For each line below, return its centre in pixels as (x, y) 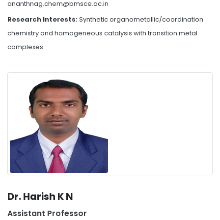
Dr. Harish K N (40, 197)
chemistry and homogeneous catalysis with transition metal (102, 33)
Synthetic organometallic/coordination (141, 19)
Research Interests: (43, 19)
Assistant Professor (47, 213)
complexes (25, 47)
